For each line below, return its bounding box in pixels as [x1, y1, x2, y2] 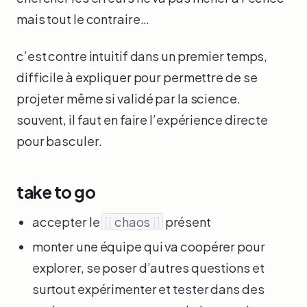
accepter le [32, 213, 102, 230]
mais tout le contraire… [16, 11, 149, 27]
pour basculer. [16, 133, 102, 149]
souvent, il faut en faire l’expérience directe [16, 112, 268, 128]
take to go [16, 181, 96, 202]
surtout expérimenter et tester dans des [32, 280, 265, 297]
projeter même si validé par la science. [16, 90, 241, 107]
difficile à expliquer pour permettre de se [16, 69, 258, 86]
